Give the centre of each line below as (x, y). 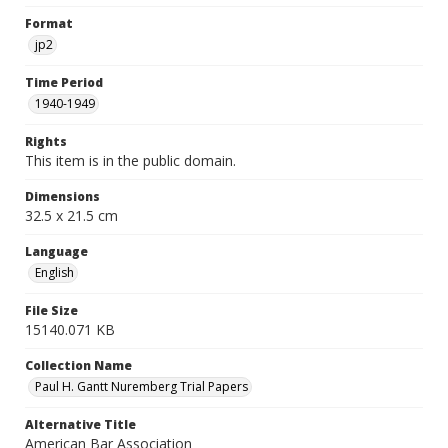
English (54, 272)
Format (49, 23)
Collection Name (78, 365)
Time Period (64, 82)
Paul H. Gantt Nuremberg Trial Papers (141, 386)
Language (56, 251)
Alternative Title (80, 424)
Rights (46, 141)
